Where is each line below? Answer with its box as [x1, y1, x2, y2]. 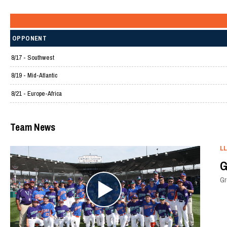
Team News [10, 120, 55, 134]
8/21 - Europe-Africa [11, 89, 62, 98]
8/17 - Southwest [11, 53, 54, 62]
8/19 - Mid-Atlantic [11, 71, 57, 80]
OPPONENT [12, 34, 47, 43]
